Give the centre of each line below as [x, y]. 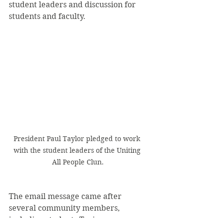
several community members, [65, 208]
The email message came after [66, 196]
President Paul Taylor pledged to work [78, 138]
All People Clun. [78, 162]
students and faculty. [48, 16]
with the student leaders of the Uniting [78, 150]
